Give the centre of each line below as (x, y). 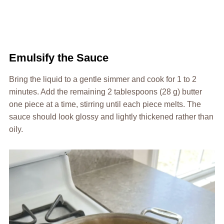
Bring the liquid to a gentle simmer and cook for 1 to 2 (102, 79)
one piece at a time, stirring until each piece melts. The (105, 104)
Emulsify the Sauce (58, 57)
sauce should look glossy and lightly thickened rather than (111, 116)
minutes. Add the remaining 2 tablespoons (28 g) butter (105, 91)
